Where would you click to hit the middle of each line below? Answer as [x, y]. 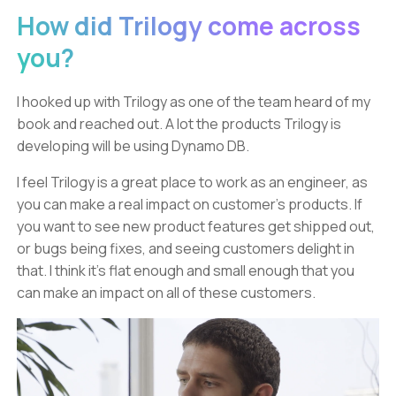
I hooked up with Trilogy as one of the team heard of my [194, 102]
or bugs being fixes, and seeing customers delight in [186, 249]
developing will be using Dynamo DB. [133, 146]
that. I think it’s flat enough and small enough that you [186, 271]
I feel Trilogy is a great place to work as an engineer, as [192, 183]
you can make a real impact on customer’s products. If [190, 205]
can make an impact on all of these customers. [166, 293]
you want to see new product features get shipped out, [196, 227]
